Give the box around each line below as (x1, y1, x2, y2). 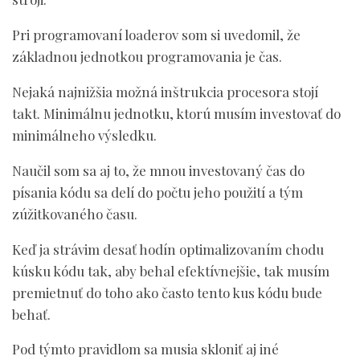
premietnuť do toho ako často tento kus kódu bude (12, 283, 322, 301)
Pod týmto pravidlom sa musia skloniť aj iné (12, 340, 279, 358)
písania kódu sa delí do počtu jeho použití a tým (12, 182, 303, 201)
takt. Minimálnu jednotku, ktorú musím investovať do (12, 104, 341, 122)
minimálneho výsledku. (12, 125, 157, 144)
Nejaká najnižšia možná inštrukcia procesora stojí (12, 82, 318, 100)
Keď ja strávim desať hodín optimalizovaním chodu (12, 239, 324, 258)
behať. (12, 305, 51, 323)
